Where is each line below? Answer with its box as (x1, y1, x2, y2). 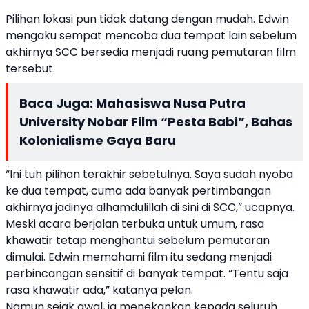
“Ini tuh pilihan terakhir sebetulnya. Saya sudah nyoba (6, 166, 293, 182)
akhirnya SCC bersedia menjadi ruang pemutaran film (6, 44, 296, 60)
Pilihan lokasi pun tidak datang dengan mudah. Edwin (6, 11, 289, 27)
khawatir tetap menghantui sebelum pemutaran (6, 232, 270, 248)
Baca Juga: (19, 94, 96, 112)
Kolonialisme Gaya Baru (19, 132, 176, 149)
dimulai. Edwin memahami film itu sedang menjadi (6, 249, 272, 265)
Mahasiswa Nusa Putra (96, 94, 246, 112)
